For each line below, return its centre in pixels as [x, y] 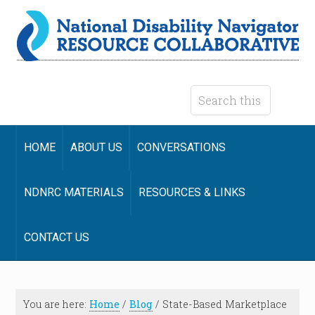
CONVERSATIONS [182, 147]
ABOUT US [97, 147]
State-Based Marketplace [224, 304]
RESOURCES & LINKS [192, 192]
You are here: [56, 304]
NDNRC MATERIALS [74, 192]
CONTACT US [57, 237]
